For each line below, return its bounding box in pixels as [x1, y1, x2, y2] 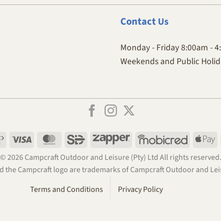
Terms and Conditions [30, 184, 103, 195]
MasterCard [58, 133, 97, 144]
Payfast [3, 133, 27, 144]
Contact [120, 14, 156, 29]
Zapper [129, 133, 153, 144]
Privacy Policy [118, 184, 163, 195]
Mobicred [187, 133, 219, 144]
